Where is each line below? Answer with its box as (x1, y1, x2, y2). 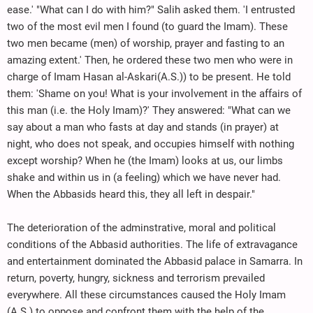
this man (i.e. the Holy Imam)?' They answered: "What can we (7, 103, 291, 117)
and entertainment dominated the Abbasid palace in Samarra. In (7, 254, 303, 268)
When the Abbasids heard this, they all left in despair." (7, 187, 255, 201)
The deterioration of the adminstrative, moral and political (7, 221, 276, 234)
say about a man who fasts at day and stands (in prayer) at (7, 120, 279, 133)
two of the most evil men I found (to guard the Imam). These (7, 20, 288, 33)
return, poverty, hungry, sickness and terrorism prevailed (7, 271, 265, 284)
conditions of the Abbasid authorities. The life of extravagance (7, 238, 298, 251)
